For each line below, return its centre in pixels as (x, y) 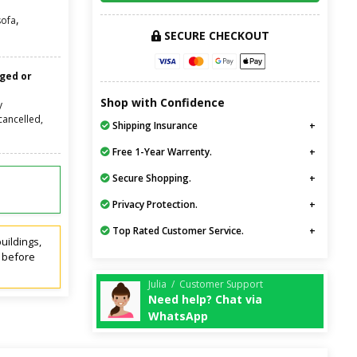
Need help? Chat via (205, 300)
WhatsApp (178, 316)
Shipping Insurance (154, 126)
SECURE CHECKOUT (215, 35)
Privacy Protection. (154, 205)
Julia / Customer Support (206, 284)
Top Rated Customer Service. (177, 231)
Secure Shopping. (151, 178)
